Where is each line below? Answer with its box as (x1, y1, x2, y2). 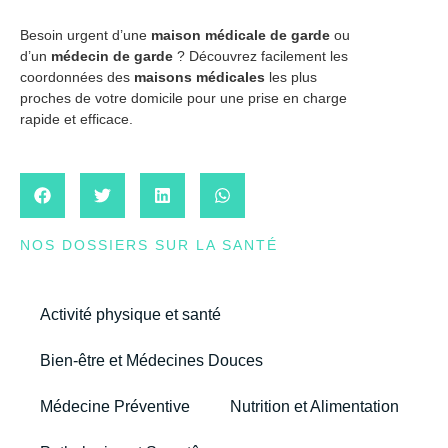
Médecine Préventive (40, 397, 190, 415)
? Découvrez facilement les (173, 48, 348, 65)
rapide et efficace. (20, 111, 133, 128)
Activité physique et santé (40, 305, 221, 323)
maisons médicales (134, 69, 265, 86)
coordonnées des (20, 69, 134, 86)
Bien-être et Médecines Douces (40, 351, 263, 369)
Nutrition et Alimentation (230, 397, 399, 415)
